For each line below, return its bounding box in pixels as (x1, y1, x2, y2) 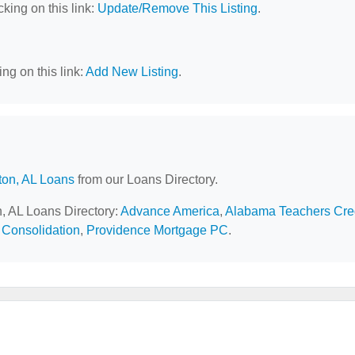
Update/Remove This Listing (97, 2, 258, 15)
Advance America (120, 204, 219, 218)
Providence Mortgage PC (86, 223, 228, 237)
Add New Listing (86, 65, 178, 78)
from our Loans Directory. (74, 173, 218, 186)
